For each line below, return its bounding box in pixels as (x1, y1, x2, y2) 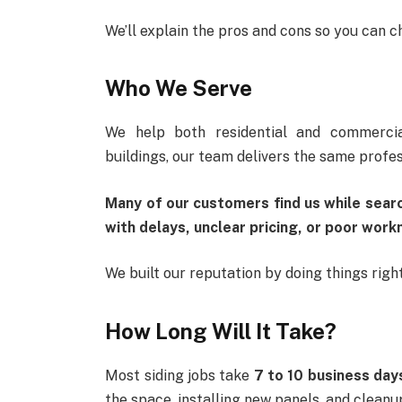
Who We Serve (105, 75, 253, 101)
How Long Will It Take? (105, 318, 337, 344)
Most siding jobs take (105, 366, 254, 384)
